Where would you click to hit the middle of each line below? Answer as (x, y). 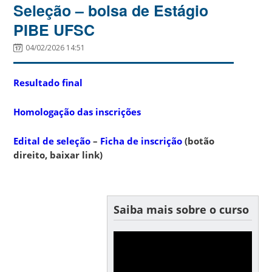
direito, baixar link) (58, 155)
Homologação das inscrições (77, 111)
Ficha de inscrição (141, 141)
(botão (199, 141)
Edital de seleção (52, 141)
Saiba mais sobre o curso (181, 209)
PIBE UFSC (54, 29)
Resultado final (48, 82)
